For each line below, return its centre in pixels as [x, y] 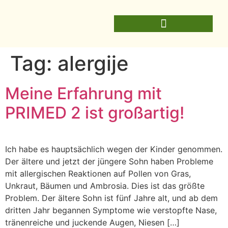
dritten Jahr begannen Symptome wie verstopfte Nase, [111, 210]
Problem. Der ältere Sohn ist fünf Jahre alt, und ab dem [111, 198]
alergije [93, 63]
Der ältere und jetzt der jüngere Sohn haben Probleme [109, 161]
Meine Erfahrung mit [83, 93]
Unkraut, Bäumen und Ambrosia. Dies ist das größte [105, 186]
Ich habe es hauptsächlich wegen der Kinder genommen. [114, 149]
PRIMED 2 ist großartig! [95, 113]
